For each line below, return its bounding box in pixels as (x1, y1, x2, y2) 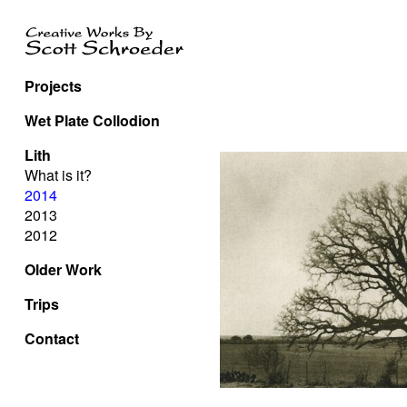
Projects (25, 75, 82, 96)
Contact (25, 328, 79, 349)
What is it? (25, 164, 92, 185)
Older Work (25, 259, 102, 280)
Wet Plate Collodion (25, 110, 160, 131)
